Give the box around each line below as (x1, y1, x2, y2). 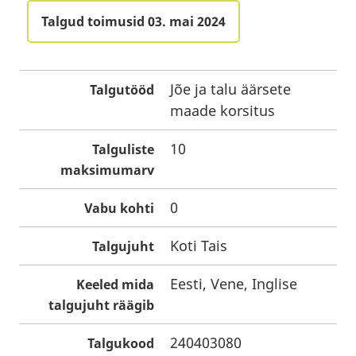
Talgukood (87, 335, 154, 352)
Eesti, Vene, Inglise (170, 274, 297, 293)
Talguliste (92, 141, 154, 158)
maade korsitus (170, 101, 275, 120)
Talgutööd (90, 81, 154, 99)
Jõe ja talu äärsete (170, 79, 291, 99)
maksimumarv (60, 161, 154, 179)
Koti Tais (170, 236, 227, 255)
